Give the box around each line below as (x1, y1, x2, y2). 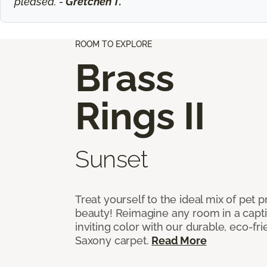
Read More (151, 234, 207, 247)
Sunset (75, 144, 148, 173)
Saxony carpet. (75, 234, 152, 247)
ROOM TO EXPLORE (75, 39, 152, 49)
